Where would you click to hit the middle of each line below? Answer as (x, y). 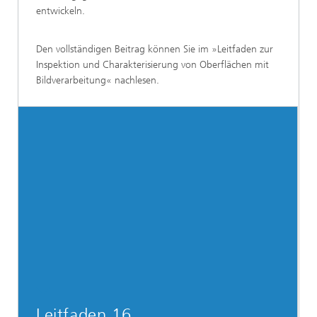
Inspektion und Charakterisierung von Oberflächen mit (152, 64)
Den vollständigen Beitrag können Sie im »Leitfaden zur (155, 49)
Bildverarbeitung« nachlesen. (98, 80)
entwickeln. (60, 11)
